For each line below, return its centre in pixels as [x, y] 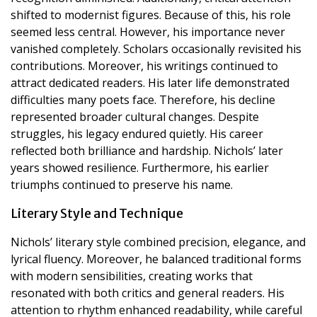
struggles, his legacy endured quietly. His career [137, 133]
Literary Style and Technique [97, 213]
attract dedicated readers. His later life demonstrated [150, 82]
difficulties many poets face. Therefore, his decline [143, 99]
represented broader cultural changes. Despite [135, 116]
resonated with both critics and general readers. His [148, 293]
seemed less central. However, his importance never [148, 31]
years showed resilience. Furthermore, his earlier [140, 167]
